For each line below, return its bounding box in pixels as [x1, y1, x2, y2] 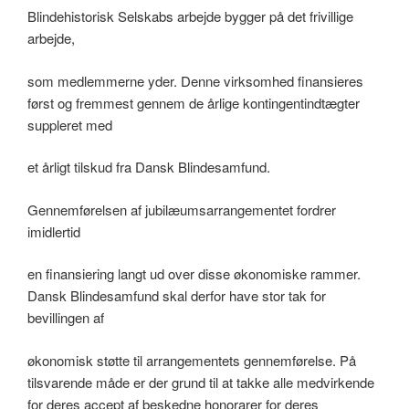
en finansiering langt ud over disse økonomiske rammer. [27, 264, 361, 284]
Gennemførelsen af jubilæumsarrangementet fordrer [27, 199, 336, 219]
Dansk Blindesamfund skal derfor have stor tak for [27, 286, 326, 306]
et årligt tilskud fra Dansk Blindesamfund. [27, 157, 270, 177]
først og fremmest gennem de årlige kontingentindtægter [27, 92, 360, 112]
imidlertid [27, 221, 80, 241]
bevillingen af [27, 308, 104, 328]
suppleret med [27, 114, 112, 134]
